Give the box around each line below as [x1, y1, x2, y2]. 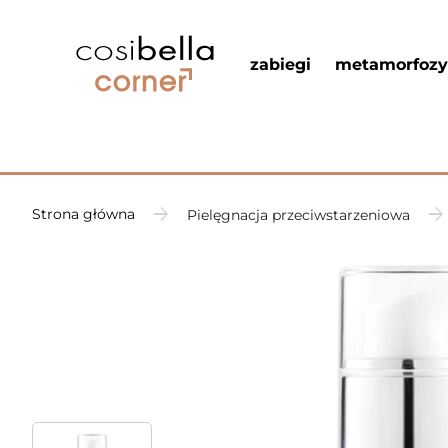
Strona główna [32, 205, 135, 223]
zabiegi [250, 55, 311, 74]
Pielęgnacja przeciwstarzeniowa [187, 205, 410, 223]
